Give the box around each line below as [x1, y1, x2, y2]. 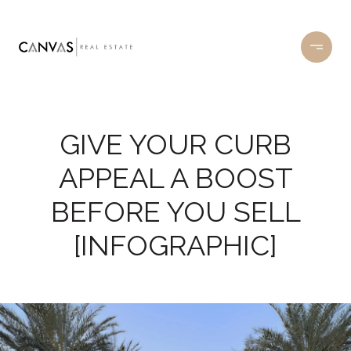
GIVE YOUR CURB [60, 128, 291, 161]
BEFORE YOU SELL [50, 195, 301, 228]
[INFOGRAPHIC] [74, 229, 277, 262]
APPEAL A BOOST [58, 161, 293, 194]
